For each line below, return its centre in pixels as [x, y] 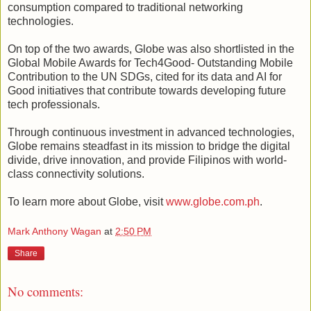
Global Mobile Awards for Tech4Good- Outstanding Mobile [150, 62]
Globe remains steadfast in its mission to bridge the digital [149, 146]
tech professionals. [54, 104]
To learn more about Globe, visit [87, 201]
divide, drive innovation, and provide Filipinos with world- [147, 160]
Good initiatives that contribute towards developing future [147, 90]
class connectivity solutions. [76, 174]
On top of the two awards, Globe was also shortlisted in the [151, 49]
